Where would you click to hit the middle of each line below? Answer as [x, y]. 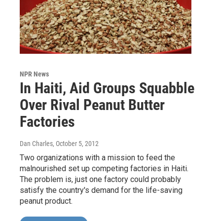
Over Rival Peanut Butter [92, 105]
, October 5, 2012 [76, 144]
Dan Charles [36, 144]
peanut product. [46, 201]
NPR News [34, 74]
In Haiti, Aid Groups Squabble [107, 88]
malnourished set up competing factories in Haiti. [104, 169]
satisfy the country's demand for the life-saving [101, 190]
